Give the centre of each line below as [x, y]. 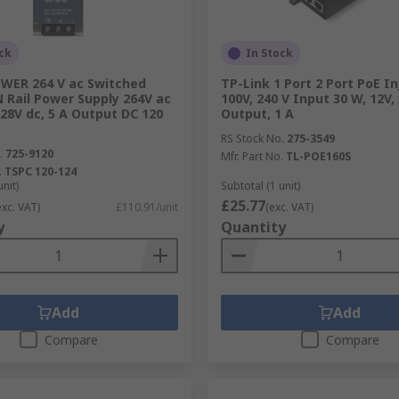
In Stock [269, 53]
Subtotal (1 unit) [260, 186]
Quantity [253, 227]
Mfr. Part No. [252, 156]
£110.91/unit [147, 207]
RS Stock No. [252, 138]
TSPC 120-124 [41, 171]
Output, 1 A [257, 114]
